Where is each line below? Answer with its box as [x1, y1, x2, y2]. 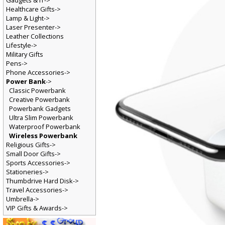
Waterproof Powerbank [9, 123, 81, 133]
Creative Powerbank [9, 95, 70, 105]
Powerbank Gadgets [9, 105, 71, 115]
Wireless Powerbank [9, 132, 78, 142]
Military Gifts [6, 50, 44, 60]
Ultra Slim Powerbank [9, 114, 74, 124]
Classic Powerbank [9, 86, 66, 96]
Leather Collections [6, 32, 64, 42]
